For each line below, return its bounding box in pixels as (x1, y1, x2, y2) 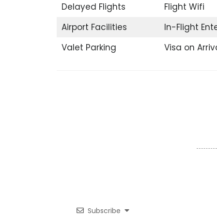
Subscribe (87, 206, 121, 216)
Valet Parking (61, 41, 116, 53)
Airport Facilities (61, 21, 127, 33)
